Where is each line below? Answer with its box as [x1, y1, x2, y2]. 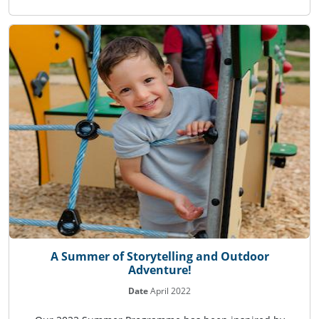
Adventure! [127, 262, 192, 278]
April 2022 [148, 285, 191, 298]
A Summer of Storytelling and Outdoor [50, 249, 269, 265]
